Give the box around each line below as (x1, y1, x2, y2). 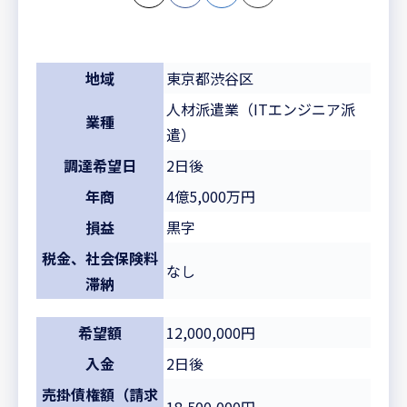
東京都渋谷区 (166, 66, 253, 89)
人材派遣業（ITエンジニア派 (166, 97, 355, 120)
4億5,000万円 (166, 184, 255, 207)
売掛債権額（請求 (42, 382, 158, 405)
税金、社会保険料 (42, 246, 158, 269)
